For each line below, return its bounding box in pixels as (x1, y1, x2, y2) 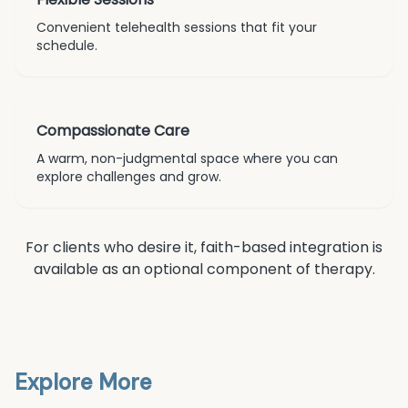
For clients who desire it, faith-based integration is (25, 237, 382, 258)
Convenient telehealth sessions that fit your (36, 18, 317, 36)
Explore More (15, 368, 152, 396)
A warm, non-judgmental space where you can (36, 149, 338, 168)
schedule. (36, 36, 97, 55)
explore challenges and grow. (36, 168, 221, 186)
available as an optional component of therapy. (33, 259, 375, 280)
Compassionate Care (36, 120, 189, 141)
